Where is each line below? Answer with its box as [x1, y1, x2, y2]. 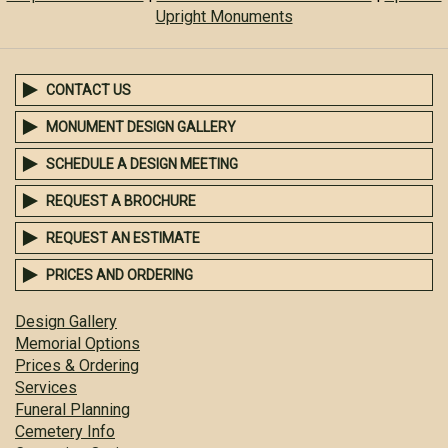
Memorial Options [15, 334, 140, 353]
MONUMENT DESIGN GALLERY [46, 119, 236, 135]
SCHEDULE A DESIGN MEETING [46, 156, 238, 172]
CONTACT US [46, 82, 131, 98]
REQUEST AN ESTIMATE [46, 230, 200, 246]
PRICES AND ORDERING [46, 267, 193, 283]
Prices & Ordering [15, 356, 139, 375]
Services [15, 378, 77, 397]
